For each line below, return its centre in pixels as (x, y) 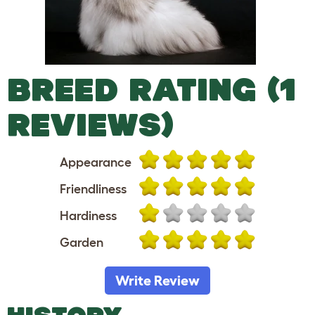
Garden (82, 243)
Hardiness (88, 216)
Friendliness (93, 189)
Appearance (96, 162)
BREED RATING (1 (152, 89)
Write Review (157, 281)
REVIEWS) (91, 124)
